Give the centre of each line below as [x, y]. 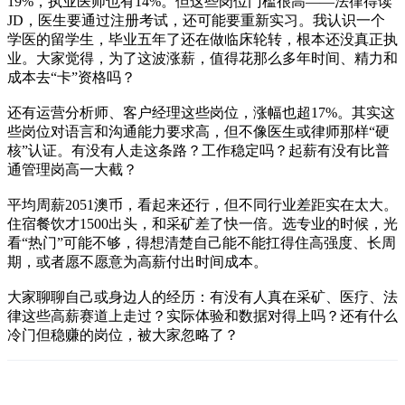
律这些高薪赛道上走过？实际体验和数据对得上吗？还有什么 [202, 316]
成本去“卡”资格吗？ [71, 77]
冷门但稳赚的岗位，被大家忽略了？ [123, 334]
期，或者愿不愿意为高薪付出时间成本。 [137, 261]
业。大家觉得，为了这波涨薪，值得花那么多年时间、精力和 [202, 58]
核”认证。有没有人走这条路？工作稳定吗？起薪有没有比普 [198, 150]
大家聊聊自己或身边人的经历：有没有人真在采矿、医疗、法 [202, 297]
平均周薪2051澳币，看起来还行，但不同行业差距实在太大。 [202, 204]
